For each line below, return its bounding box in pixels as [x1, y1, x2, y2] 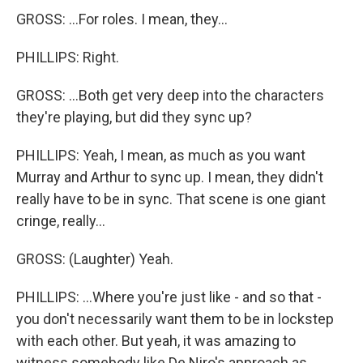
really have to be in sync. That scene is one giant [16, 190, 326, 207]
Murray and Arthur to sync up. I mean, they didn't [16, 169, 323, 186]
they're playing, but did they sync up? [16, 109, 252, 126]
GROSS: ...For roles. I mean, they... [16, 11, 228, 28]
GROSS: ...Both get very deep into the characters [16, 87, 324, 104]
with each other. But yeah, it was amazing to [16, 332, 296, 349]
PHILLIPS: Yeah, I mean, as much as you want [16, 147, 305, 164]
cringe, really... [16, 212, 105, 229]
